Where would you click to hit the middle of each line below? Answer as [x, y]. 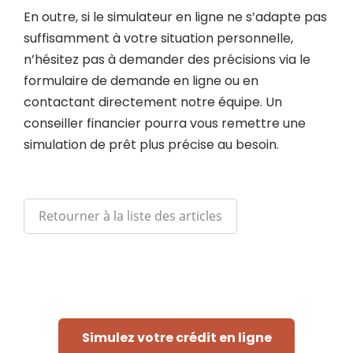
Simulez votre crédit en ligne [176, 338]
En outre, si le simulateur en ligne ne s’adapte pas [175, 17]
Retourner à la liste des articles [130, 216]
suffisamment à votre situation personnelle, [158, 38]
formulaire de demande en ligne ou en [141, 81]
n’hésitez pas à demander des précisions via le [167, 59]
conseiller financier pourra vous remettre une [165, 123]
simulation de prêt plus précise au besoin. [151, 145]
